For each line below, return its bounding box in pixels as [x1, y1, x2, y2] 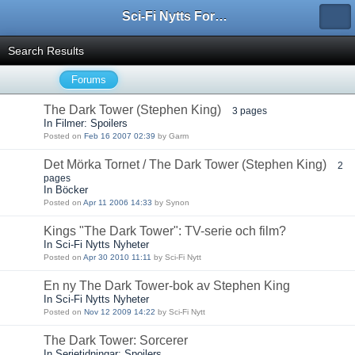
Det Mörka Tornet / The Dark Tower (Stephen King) [44, 158, 326, 171]
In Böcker [44, 184, 88, 196]
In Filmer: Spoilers [44, 117, 128, 129]
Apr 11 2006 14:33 [83, 198, 152, 207]
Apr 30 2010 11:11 [83, 253, 151, 261]
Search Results [8, 44, 84, 57]
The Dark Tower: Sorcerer [44, 334, 188, 347]
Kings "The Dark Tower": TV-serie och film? [44, 224, 286, 238]
